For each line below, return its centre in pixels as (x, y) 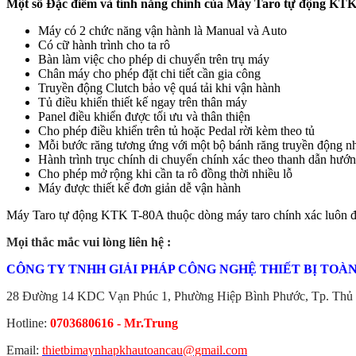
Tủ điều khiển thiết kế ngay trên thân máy (143, 102)
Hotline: (28, 323)
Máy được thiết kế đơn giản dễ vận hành (139, 188)
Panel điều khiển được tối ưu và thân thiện (144, 116)
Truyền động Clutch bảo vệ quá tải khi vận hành (159, 88)
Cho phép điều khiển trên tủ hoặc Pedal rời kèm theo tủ (176, 131)
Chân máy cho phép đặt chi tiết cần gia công (149, 74)
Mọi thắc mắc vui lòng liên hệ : (89, 242)
